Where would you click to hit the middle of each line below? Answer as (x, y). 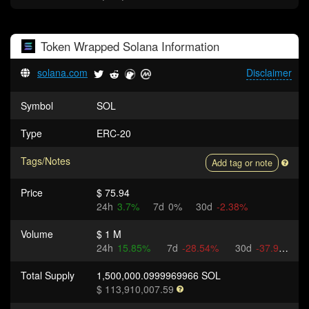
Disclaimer (269, 72)
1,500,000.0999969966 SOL (159, 275)
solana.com (62, 72)
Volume (37, 234)
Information (189, 46)
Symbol (37, 106)
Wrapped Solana (116, 46)
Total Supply (48, 275)
